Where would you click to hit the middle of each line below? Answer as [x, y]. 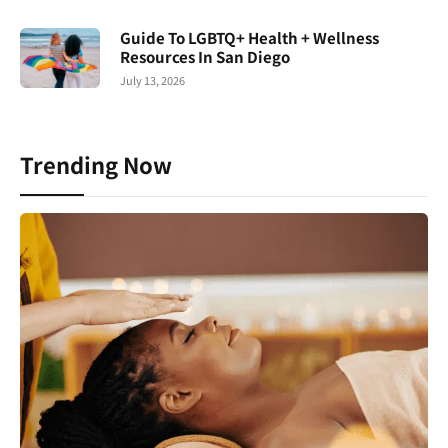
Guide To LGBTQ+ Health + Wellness [249, 38]
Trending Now [96, 164]
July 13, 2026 [152, 80]
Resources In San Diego [205, 57]
